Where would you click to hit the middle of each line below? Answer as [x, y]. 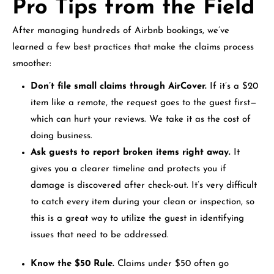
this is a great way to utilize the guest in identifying [137, 219]
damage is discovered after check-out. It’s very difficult [144, 186]
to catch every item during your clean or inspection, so [143, 202]
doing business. [61, 136]
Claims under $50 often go [172, 264]
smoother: [32, 64]
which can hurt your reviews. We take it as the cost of [141, 120]
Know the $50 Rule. [72, 264]
